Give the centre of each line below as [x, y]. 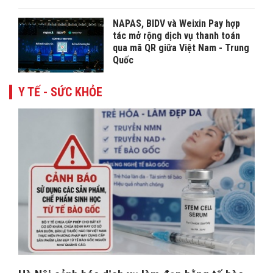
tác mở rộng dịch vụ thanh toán [176, 35]
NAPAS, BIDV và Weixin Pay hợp [176, 23]
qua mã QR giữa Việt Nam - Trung [181, 48]
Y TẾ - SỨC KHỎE [60, 92]
